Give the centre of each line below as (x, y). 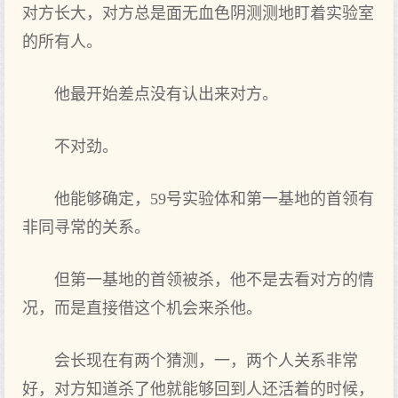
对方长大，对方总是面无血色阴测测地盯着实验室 (198, 13)
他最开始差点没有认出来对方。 (166, 94)
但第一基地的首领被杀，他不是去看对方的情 (214, 280)
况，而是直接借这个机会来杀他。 (142, 308)
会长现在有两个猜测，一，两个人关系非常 (206, 361)
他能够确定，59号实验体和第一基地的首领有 (214, 199)
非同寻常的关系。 (86, 227)
